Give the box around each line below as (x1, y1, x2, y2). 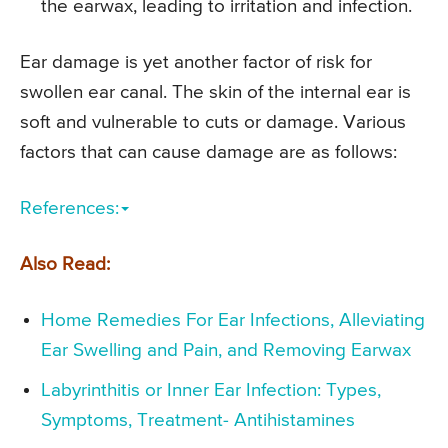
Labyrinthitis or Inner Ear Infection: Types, (41, 380, 381, 400)
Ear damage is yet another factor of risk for (20, 52, 372, 72)
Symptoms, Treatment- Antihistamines (41, 410, 355, 430)
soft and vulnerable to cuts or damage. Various (20, 112, 406, 132)
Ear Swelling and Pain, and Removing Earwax (41, 340, 411, 360)
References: (20, 198, 119, 218)
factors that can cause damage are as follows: (20, 142, 397, 162)
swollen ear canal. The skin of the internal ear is (20, 82, 411, 102)
